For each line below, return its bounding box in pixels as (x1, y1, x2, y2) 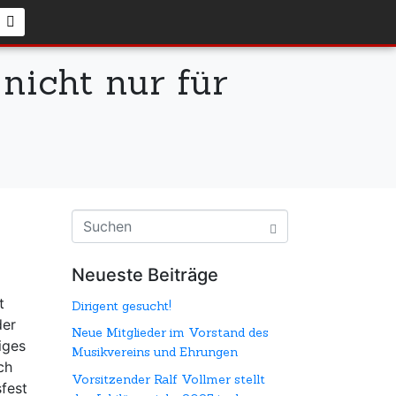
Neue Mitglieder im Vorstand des (72, 324, 269, 341)
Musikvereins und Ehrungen (72, 344, 238, 361)
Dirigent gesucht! (72, 298, 171, 314)
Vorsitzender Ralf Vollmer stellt (72, 370, 265, 387)
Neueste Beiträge (72, 264, 218, 286)
